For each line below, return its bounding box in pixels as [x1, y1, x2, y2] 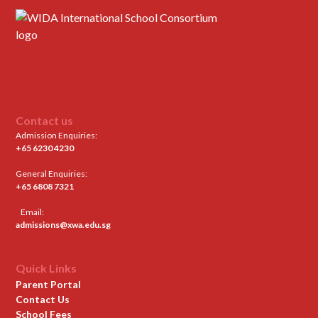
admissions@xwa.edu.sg [16, 219, 111, 230]
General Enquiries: [16, 168, 93, 179]
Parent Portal [16, 278, 82, 290]
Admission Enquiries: [16, 130, 103, 141]
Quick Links [16, 261, 77, 275]
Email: [16, 207, 45, 217]
